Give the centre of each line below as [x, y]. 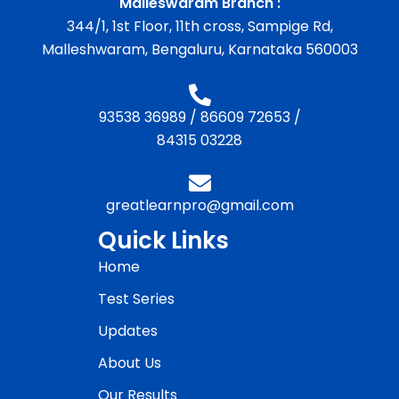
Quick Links [163, 241]
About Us [130, 363]
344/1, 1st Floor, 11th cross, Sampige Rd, [199, 27]
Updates [128, 331]
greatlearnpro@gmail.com [199, 206]
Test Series [136, 299]
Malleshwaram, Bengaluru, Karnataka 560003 [199, 50]
